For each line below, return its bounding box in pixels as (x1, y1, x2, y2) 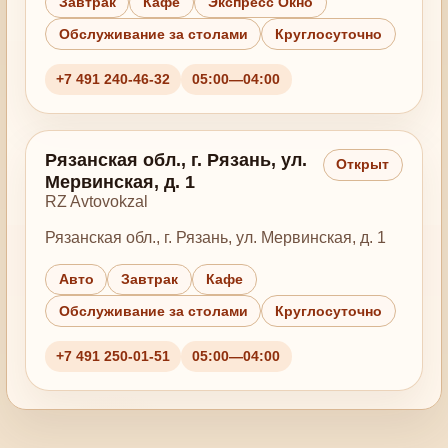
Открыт (336, 157, 390, 173)
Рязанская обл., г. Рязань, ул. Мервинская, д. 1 (44, 228, 386, 246)
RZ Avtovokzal (44, 193, 148, 211)
